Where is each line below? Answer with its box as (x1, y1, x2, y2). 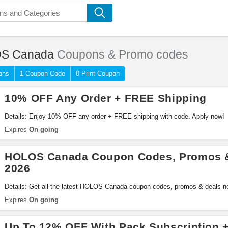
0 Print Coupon (76, 70, 120, 77)
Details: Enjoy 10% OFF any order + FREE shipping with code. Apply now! (5, 112, 224, 120)
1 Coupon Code (20, 70, 65, 77)
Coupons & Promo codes (54, 48, 188, 61)
